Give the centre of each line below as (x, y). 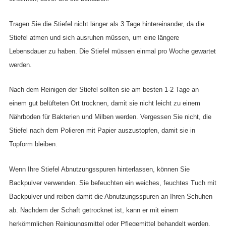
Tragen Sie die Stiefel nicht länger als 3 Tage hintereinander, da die (107, 24)
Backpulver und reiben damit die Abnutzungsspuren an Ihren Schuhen (111, 197)
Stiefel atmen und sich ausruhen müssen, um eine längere (94, 37)
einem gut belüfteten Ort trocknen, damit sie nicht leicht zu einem (105, 103)
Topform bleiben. (33, 144)
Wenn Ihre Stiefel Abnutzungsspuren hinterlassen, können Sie (99, 169)
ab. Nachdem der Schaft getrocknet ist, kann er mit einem (94, 210)
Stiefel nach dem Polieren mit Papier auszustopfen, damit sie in (102, 131)
